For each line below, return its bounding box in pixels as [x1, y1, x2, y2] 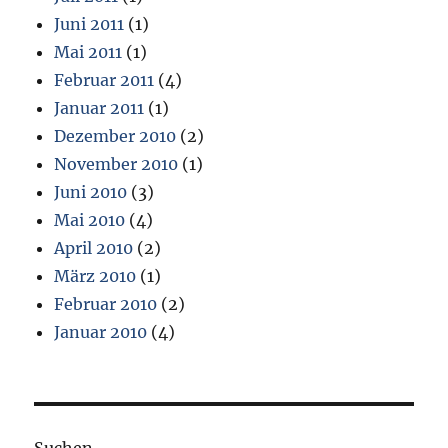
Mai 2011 [54, 42, 123, 63]
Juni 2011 [54, 14, 125, 35]
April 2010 [54, 238, 134, 259]
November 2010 [54, 154, 179, 175]
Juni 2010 [54, 182, 128, 203]
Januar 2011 [54, 98, 145, 119]
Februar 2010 [54, 294, 158, 315]
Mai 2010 [54, 210, 126, 231]
